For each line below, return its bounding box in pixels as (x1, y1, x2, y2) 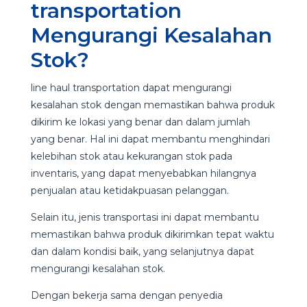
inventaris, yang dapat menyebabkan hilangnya (30, 167, 256, 180)
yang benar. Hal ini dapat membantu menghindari (30, 132, 270, 145)
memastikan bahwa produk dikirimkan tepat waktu (30, 228, 274, 241)
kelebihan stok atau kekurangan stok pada (30, 149, 232, 162)
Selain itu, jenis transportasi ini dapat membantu (30, 210, 259, 223)
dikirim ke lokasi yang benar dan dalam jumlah (30, 115, 250, 128)
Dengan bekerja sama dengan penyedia (30, 288, 223, 302)
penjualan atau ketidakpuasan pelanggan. (30, 184, 229, 197)
